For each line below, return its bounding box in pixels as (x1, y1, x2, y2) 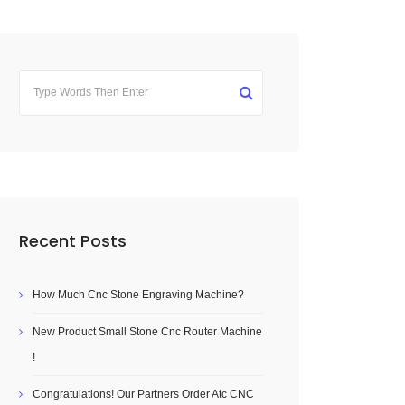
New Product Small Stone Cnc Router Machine (33, 325, 262, 338)
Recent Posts (19, 230, 127, 252)
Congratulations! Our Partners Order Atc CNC (33, 388, 254, 400)
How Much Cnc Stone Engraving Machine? (33, 288, 244, 301)
